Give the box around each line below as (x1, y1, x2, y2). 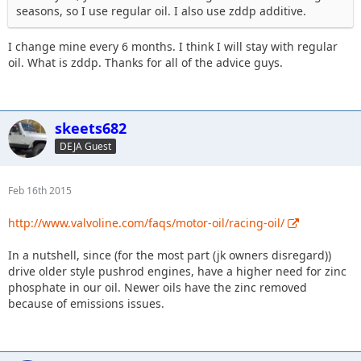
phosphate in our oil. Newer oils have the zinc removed (8, 279, 307, 295)
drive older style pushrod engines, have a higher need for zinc (8, 263, 346, 279)
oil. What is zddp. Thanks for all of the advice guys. (8, 54, 283, 70)
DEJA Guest (60, 139, 111, 154)
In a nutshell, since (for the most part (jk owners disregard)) (8, 247, 331, 263)
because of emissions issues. (8, 295, 164, 311)
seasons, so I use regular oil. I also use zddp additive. (16, 2, 306, 19)
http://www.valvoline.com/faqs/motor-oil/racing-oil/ (8, 214, 284, 230)
